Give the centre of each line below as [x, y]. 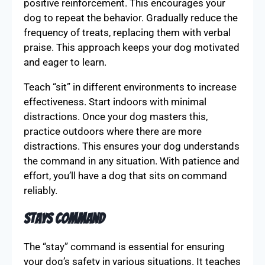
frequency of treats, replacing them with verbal [127, 32]
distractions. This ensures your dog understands [132, 146]
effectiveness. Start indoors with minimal [115, 101]
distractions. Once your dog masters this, [116, 116]
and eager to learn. [65, 62]
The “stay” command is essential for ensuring [124, 246]
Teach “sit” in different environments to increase [130, 87]
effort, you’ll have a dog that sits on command [125, 175]
